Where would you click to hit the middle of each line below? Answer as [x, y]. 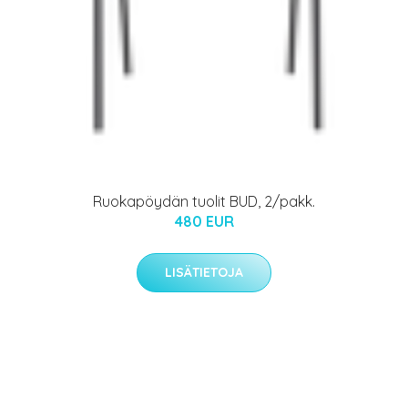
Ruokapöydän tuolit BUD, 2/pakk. [204, 202]
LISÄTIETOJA [204, 273]
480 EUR [204, 222]
